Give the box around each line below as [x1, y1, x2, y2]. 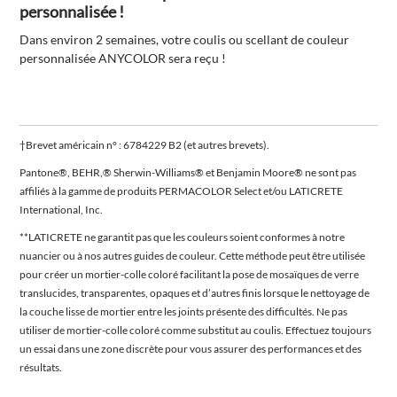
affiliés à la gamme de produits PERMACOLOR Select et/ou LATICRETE [19, 184, 344, 198]
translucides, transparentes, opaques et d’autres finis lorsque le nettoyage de [19, 286, 370, 300]
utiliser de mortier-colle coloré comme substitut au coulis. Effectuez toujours [19, 323, 372, 338]
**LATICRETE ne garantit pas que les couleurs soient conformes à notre [19, 230, 346, 245]
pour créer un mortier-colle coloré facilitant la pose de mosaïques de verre [19, 268, 360, 282]
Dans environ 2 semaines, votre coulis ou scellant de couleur [19, 32, 350, 48]
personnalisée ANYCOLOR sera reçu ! [19, 51, 227, 66]
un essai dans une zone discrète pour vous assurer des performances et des [19, 342, 362, 356]
